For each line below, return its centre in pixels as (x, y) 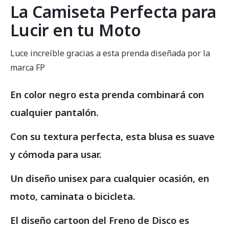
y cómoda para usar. (56, 154)
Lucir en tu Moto (76, 30)
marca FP (28, 67)
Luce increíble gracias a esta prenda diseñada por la (110, 53)
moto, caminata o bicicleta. (73, 196)
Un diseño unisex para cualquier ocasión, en (110, 178)
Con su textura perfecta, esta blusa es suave (112, 136)
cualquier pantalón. (54, 112)
